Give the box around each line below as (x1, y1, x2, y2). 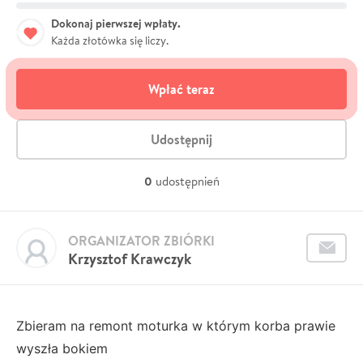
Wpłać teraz (148, 79, 215, 98)
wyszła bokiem (16, 340, 112, 357)
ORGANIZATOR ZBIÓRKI (68, 231, 215, 250)
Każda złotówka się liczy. (51, 32, 169, 48)
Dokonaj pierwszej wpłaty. (51, 15, 181, 32)
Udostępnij (151, 130, 212, 148)
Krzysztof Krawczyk (68, 248, 191, 269)
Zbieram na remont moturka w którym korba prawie (16, 317, 335, 334)
